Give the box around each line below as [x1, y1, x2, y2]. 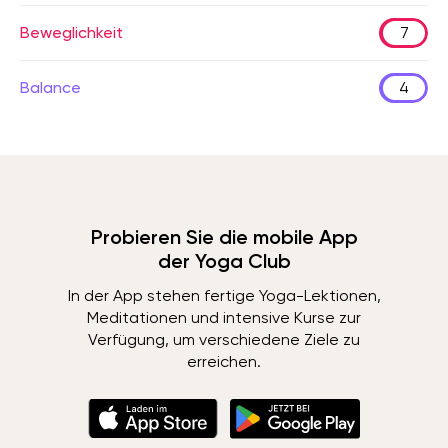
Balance [20, 78, 81, 97]
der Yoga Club [157, 249, 291, 273]
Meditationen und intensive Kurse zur [87, 308, 361, 327]
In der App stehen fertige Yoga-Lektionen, [67, 286, 381, 305]
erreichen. [187, 352, 261, 371]
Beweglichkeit [20, 23, 123, 42]
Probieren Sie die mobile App [90, 225, 358, 249]
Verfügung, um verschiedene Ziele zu [88, 330, 360, 349]
